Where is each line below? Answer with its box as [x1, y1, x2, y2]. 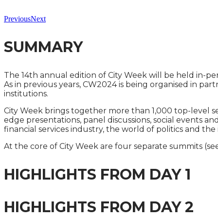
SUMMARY [4, 38, 83, 56]
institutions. [4, 89, 48, 98]
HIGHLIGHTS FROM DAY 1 [4, 165, 191, 183]
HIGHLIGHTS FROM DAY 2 [4, 198, 194, 216]
